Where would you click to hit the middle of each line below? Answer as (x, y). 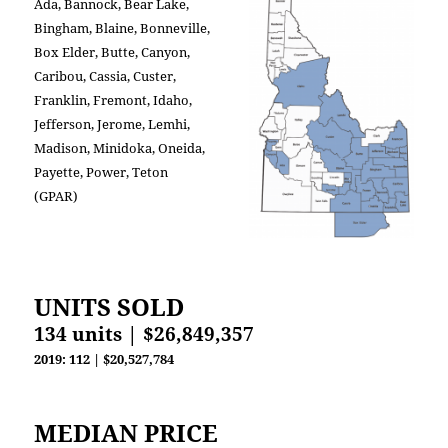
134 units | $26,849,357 (144, 333)
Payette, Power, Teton (101, 172)
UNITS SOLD (109, 306)
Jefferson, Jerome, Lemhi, (112, 124)
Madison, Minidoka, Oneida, (120, 148)
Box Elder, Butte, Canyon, (112, 52)
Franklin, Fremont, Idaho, (113, 100)
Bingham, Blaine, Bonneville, (122, 28)
